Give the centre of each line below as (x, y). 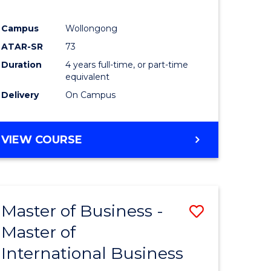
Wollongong (92, 29)
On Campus (91, 95)
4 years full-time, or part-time (127, 65)
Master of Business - (83, 211)
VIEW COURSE (42, 140)
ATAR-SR (22, 47)
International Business (93, 253)
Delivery (20, 95)
